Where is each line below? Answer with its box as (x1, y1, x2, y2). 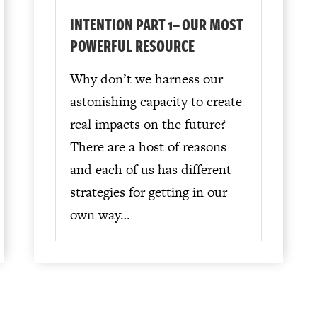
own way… (69, 205, 130, 225)
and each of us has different (69, 160, 231, 180)
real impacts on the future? (69, 115, 226, 134)
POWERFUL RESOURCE (69, 33, 195, 58)
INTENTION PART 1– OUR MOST (69, 12, 243, 37)
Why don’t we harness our (69, 69, 223, 89)
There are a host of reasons (69, 137, 226, 157)
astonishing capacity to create (69, 92, 242, 112)
